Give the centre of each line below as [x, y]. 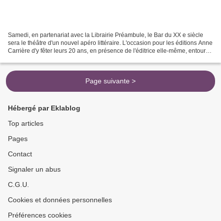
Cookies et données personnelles [60, 200]
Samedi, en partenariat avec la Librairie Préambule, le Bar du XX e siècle [106, 35]
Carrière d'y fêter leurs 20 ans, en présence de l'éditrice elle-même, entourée [110, 51]
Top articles [26, 124]
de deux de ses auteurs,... [42, 59]
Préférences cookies [40, 215]
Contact [20, 154]
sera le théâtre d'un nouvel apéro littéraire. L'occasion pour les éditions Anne [110, 43]
